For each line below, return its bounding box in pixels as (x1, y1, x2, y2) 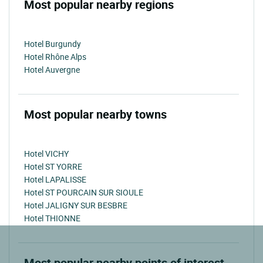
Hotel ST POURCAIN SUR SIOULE (24, 186, 143, 198)
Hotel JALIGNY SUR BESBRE (24, 199, 127, 211)
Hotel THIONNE (24, 212, 80, 224)
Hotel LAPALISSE (24, 173, 86, 185)
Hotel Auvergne (24, 63, 80, 75)
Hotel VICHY (24, 147, 69, 159)
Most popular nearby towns (24, 106, 167, 122)
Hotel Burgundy (24, 38, 81, 49)
